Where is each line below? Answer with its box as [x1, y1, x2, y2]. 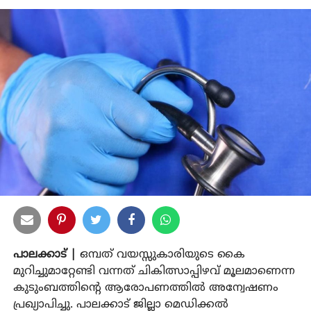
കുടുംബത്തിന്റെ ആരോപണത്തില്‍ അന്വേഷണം [12, 280, 278, 295]
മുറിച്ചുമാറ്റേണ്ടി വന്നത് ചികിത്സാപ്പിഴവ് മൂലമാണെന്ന [12, 264, 295, 278]
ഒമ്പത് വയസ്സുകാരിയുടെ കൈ [76, 247, 245, 262]
